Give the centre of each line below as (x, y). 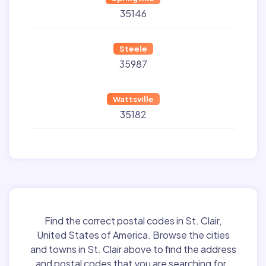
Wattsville (133, 99)
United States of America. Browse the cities (133, 235)
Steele (133, 49)
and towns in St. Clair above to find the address (133, 249)
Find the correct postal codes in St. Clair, (133, 221)
